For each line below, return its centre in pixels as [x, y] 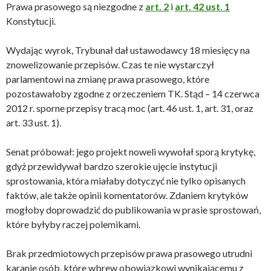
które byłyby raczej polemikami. [73, 224]
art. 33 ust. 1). [34, 122]
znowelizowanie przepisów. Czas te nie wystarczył [110, 64]
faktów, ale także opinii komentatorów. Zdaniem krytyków [127, 195]
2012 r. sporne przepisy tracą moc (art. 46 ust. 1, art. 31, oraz [130, 108]
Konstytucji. [31, 21]
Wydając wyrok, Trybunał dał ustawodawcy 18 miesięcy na [128, 50]
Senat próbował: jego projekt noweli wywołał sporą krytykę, [131, 152]
